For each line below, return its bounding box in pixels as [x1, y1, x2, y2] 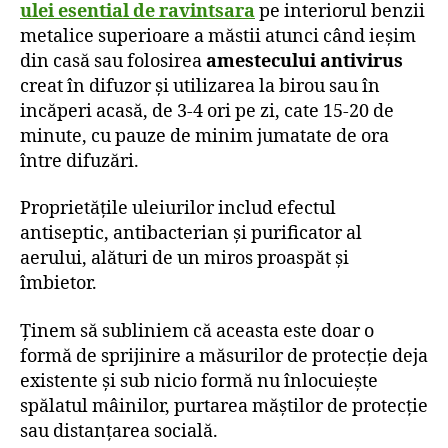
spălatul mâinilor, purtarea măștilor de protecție [20, 394, 428, 418]
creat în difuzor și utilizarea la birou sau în [20, 74, 380, 98]
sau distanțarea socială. [20, 419, 222, 443]
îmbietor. [20, 272, 97, 296]
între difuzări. [20, 149, 139, 173]
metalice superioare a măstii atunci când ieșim [20, 24, 416, 48]
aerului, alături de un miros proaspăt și [20, 247, 349, 271]
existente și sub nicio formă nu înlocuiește [20, 369, 378, 393]
